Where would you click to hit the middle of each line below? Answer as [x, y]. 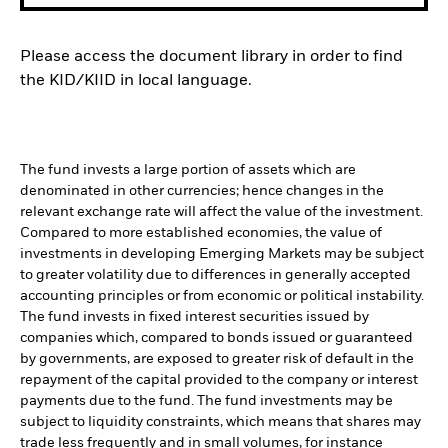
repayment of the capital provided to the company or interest [219, 379]
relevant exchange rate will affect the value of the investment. [221, 211]
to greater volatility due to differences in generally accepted [215, 274]
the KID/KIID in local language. [136, 80]
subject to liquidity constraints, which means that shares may [220, 421]
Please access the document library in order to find [211, 56]
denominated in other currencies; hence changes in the [202, 190]
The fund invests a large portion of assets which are [188, 169]
